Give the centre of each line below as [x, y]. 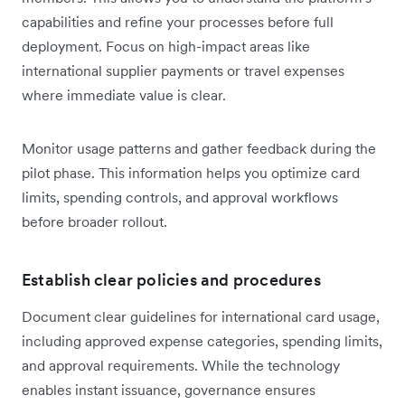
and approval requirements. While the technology [181, 365]
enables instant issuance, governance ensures [169, 389]
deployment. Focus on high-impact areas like [166, 46]
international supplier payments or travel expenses [183, 70]
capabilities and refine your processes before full [178, 21]
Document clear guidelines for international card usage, [201, 316]
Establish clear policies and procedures [171, 279]
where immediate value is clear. [124, 94]
